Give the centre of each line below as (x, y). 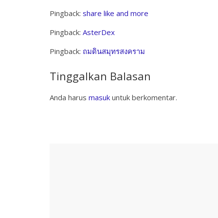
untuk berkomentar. (144, 98)
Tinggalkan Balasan (100, 76)
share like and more (116, 13)
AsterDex (99, 32)
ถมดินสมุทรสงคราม (114, 51)
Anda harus (69, 98)
